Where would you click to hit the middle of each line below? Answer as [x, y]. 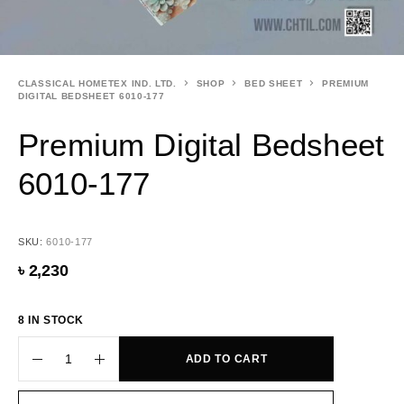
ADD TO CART [226, 359]
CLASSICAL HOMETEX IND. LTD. [97, 83]
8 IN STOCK [51, 320]
